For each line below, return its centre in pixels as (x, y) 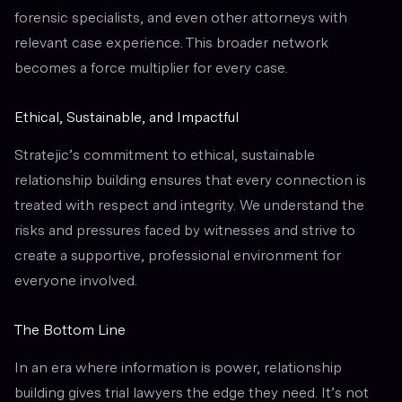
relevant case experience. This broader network (171, 42)
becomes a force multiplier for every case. (151, 67)
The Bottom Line (70, 329)
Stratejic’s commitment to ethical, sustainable (165, 154)
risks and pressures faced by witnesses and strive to (185, 230)
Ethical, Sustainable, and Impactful (127, 117)
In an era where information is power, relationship (178, 367)
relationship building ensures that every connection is (190, 179)
